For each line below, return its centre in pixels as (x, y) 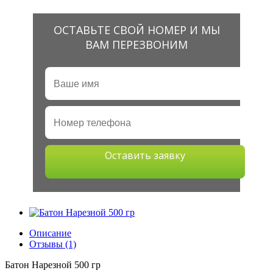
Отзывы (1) (53, 244)
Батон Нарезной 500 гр (53, 265)
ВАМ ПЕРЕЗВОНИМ (136, 44)
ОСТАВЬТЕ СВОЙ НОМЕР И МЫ (136, 30)
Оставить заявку (145, 155)
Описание (50, 233)
